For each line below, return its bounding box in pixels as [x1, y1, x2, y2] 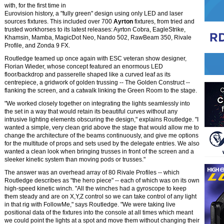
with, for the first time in [4, 2, 66, 9]
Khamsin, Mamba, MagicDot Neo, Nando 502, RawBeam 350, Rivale [4, 34, 191, 41]
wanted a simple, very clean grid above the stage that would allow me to [4, 124, 199, 131]
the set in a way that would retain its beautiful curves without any [4, 108, 177, 115]
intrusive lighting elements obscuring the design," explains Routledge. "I [4, 116, 198, 123]
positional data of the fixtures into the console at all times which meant [4, 209, 193, 216]
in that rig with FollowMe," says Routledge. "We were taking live [4, 201, 175, 208]
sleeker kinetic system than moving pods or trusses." [4, 156, 145, 163]
